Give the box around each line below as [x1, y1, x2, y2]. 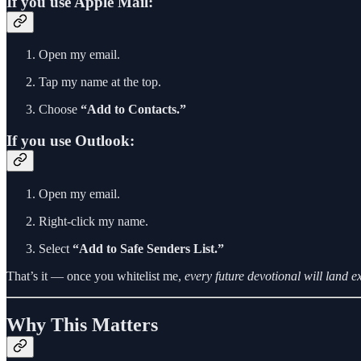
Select [39, 241, 73, 255]
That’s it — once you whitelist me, [6, 268, 185, 283]
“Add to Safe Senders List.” [73, 241, 224, 255]
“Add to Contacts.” [81, 102, 186, 117]
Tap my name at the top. [39, 75, 161, 89]
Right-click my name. [39, 214, 148, 228]
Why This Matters [6, 313, 158, 335]
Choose [39, 102, 81, 117]
